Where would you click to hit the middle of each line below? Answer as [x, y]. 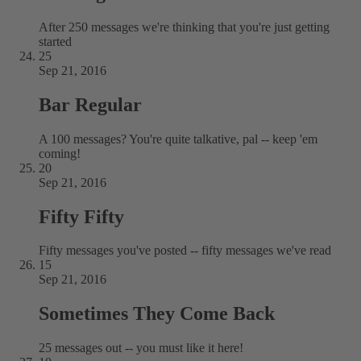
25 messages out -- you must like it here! [141, 348]
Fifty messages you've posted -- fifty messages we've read [185, 251]
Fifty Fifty [81, 216]
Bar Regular [90, 104]
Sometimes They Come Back [157, 314]
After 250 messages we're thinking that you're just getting [184, 27]
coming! [60, 153]
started [55, 41]
